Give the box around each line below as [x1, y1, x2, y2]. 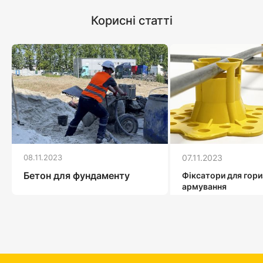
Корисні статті [90, 13, 173, 28]
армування [182, 181, 227, 191]
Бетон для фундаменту [23, 169, 130, 181]
